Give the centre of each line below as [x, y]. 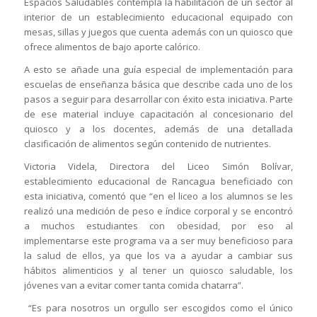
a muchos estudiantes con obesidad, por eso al [158, 226]
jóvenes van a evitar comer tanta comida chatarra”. [133, 286]
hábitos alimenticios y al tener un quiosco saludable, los [158, 271]
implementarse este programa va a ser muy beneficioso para [158, 241]
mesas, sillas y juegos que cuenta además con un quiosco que [158, 32]
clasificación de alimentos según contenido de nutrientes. [147, 144]
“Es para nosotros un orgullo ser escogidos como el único [158, 308]
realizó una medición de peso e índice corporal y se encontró [158, 211]
